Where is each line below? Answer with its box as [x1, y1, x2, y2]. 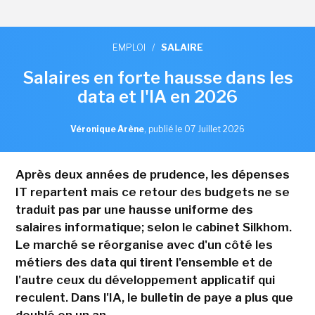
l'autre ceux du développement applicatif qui [15, 273, 275, 288]
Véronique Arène [70, 124, 144, 135]
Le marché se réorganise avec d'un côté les [15, 238, 273, 252]
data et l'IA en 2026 [77, 86, 238, 108]
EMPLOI [112, 41, 146, 53]
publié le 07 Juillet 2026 [148, 124, 245, 135]
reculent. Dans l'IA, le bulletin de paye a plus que [15, 290, 293, 305]
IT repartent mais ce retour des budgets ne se [15, 185, 290, 200]
